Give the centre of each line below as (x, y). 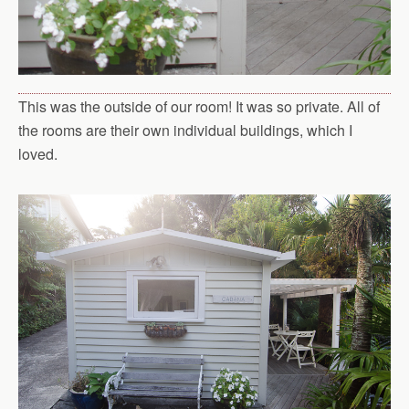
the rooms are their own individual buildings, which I (185, 130)
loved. (38, 153)
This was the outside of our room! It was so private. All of (199, 106)
